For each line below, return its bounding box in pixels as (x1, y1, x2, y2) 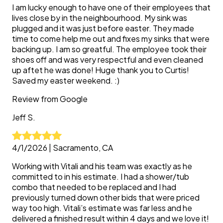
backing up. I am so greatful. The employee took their (12, 44, 207, 54)
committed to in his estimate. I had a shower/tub (12, 171, 189, 182)
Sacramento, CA (53, 142, 113, 153)
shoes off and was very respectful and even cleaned (12, 54, 203, 65)
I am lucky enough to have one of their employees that (12, 2, 211, 12)
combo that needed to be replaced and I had (12, 182, 176, 192)
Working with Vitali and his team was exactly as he (12, 161, 192, 171)
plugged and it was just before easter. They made (12, 23, 194, 33)
